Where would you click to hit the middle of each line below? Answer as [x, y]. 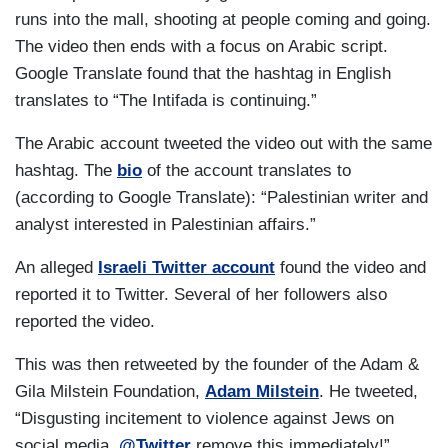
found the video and [350, 267]
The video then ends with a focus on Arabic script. [201, 46]
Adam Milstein [262, 391]
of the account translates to [246, 170]
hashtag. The [66, 170]
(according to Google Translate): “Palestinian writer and [221, 197]
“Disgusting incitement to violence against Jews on [204, 418]
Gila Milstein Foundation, [110, 391]
